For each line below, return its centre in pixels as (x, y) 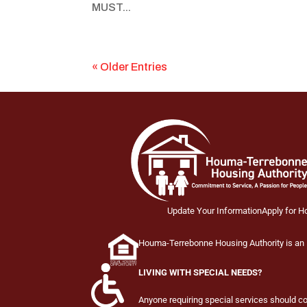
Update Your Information (214, 211)
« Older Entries (130, 66)
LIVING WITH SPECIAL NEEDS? (200, 273)
